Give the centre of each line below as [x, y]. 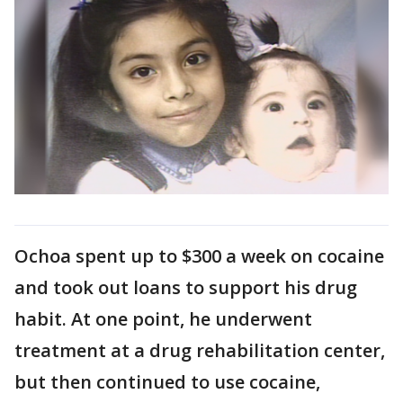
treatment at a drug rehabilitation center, [200, 350]
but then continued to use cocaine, [167, 381]
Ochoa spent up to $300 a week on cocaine [199, 255]
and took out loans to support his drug [186, 287]
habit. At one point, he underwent [163, 318]
